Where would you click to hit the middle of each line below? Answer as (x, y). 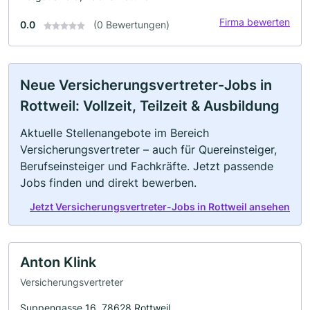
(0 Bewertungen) (131, 24)
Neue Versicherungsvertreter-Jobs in (146, 85)
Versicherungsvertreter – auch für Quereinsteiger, (148, 149)
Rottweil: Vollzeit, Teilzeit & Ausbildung (150, 106)
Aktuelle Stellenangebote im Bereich (115, 133)
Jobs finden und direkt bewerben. (108, 182)
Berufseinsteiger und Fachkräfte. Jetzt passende (147, 166)
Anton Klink (58, 262)
